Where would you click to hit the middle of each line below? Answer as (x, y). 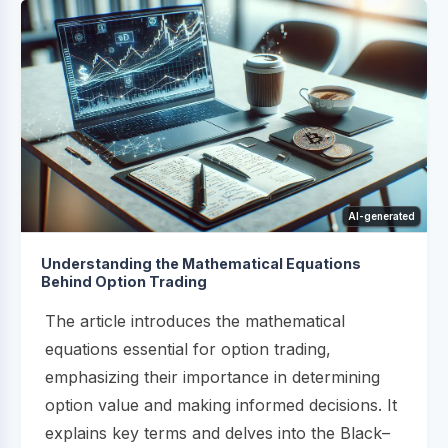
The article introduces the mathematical (195, 320)
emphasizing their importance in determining (212, 376)
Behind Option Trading (124, 281)
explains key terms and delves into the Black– (217, 432)
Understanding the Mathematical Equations (201, 263)
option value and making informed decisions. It (221, 404)
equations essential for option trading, (188, 348)
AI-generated (381, 215)
